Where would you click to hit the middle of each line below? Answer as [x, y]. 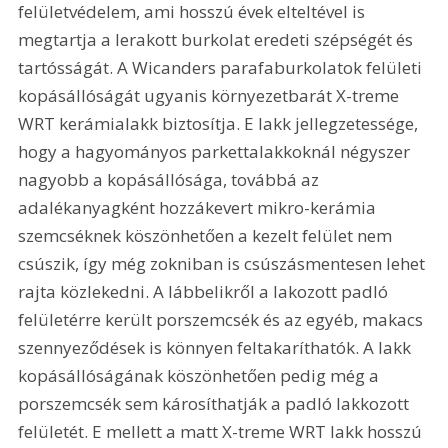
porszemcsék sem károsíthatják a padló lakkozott [216, 403]
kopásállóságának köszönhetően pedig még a [201, 375]
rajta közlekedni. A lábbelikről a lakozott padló [205, 291]
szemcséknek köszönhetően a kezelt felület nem [207, 235]
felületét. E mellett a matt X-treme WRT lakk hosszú [222, 431]
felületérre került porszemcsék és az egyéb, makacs [223, 319]
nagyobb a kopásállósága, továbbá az [171, 179]
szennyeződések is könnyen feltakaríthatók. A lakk [217, 347]
